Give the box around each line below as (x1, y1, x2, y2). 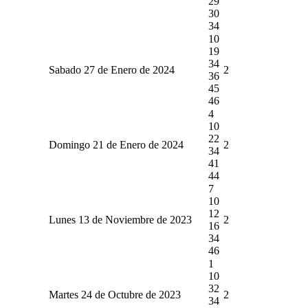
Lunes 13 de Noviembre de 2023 (48, 213, 192, 225)
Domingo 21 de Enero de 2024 (48, 138, 184, 151)
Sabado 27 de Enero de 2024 (48, 63, 175, 76)
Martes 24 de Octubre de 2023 (48, 288, 181, 300)
